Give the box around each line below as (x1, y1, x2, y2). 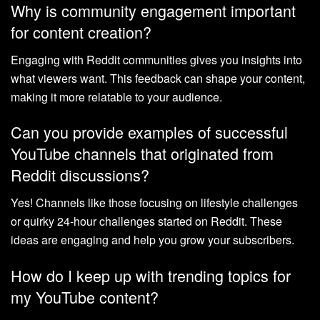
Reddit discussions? (11, 164, 149, 186)
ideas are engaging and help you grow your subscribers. (11, 231, 294, 249)
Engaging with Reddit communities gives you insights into (11, 51, 302, 68)
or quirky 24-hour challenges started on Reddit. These (11, 213, 282, 230)
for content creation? (11, 20, 151, 43)
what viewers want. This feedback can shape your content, (11, 69, 305, 86)
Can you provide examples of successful (11, 121, 288, 144)
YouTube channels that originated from (11, 142, 274, 165)
